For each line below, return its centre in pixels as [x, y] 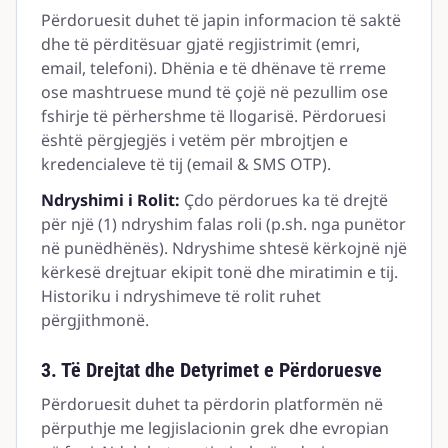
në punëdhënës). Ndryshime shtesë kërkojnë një [224, 248]
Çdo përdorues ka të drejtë [284, 200]
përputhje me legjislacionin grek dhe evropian [215, 428]
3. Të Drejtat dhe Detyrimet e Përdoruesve [211, 370]
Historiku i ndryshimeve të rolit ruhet [181, 296]
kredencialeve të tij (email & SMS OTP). [186, 164]
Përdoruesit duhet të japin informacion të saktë [221, 20]
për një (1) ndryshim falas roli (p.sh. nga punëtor [223, 224]
